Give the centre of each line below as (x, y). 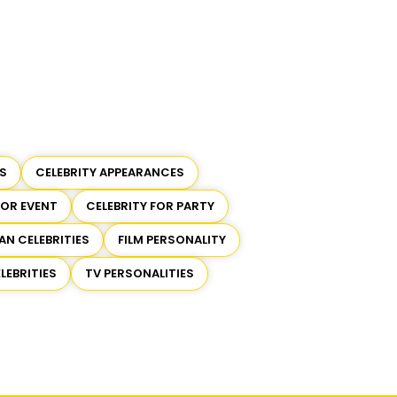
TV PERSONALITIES (139, 274)
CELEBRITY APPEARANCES (110, 173)
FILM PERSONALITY (171, 240)
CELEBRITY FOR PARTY (150, 206)
